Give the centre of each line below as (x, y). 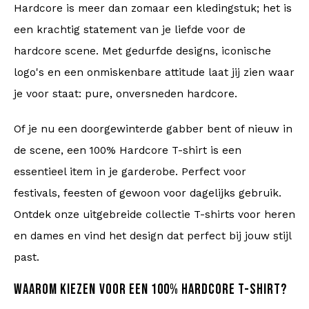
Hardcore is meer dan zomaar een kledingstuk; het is (153, 8)
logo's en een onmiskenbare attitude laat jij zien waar (154, 72)
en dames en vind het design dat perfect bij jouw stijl (152, 236)
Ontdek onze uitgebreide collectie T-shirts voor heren (154, 215)
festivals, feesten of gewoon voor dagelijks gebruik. (148, 193)
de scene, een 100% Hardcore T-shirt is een (128, 150)
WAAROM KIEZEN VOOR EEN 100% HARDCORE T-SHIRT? (150, 289)
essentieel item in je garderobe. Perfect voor (130, 172)
